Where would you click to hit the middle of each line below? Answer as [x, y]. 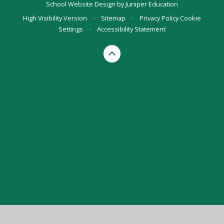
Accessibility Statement [131, 29]
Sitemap [113, 18]
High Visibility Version [55, 18]
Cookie [190, 18]
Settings [71, 29]
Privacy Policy [159, 18]
